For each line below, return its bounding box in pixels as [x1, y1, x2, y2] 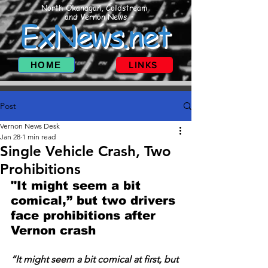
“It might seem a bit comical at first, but [11, 254, 181, 265]
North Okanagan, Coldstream [41, 2, 150, 13]
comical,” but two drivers [11, 194, 179, 207]
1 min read [22, 132, 56, 141]
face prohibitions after [11, 209, 160, 222]
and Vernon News [64, 11, 127, 22]
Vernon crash [11, 224, 96, 237]
